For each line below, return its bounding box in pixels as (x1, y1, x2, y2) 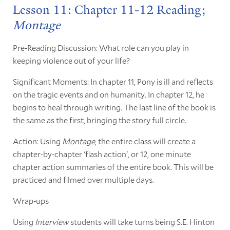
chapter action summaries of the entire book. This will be (12, 161, 214, 172)
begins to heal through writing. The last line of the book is (12, 102, 216, 113)
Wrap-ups (12, 195, 49, 206)
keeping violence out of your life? (12, 55, 130, 66)
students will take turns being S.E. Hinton (68, 216, 215, 227)
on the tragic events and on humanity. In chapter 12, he (12, 89, 204, 100)
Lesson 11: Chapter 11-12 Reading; (12, 2, 205, 18)
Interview (34, 216, 69, 227)
